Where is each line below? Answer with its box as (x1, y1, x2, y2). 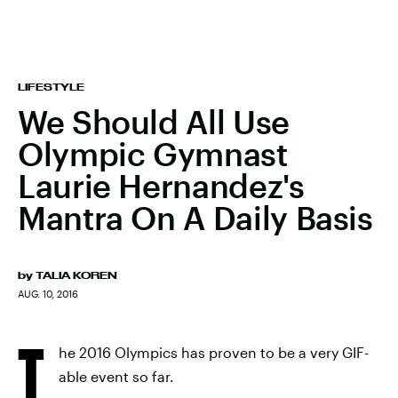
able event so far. (59, 368, 174, 385)
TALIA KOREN (36, 270, 117, 281)
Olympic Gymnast (18, 135, 288, 172)
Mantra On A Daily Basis (18, 199, 373, 236)
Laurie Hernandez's (18, 167, 305, 204)
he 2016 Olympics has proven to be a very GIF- (59, 344, 369, 361)
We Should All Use (18, 103, 290, 140)
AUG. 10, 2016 (18, 288, 78, 299)
